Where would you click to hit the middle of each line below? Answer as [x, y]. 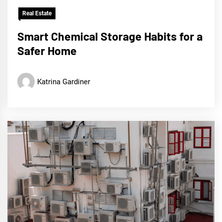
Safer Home [47, 51]
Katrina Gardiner [64, 82]
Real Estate [37, 14]
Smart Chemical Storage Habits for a [110, 36]
